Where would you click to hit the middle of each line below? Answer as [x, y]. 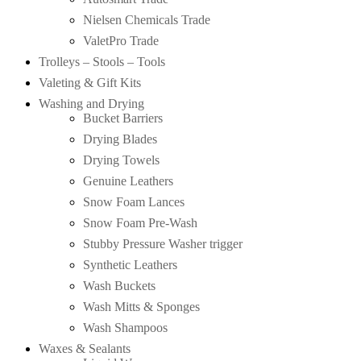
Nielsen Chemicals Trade [147, 19]
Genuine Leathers [128, 180]
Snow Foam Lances [134, 201]
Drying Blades [120, 139]
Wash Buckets [119, 285]
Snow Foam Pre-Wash [140, 222]
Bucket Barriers [123, 118]
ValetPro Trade [121, 40]
